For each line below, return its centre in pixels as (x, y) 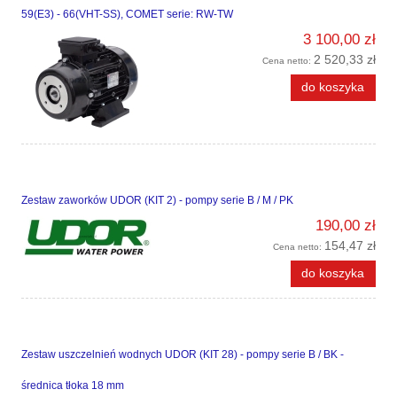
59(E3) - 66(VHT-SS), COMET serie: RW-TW (127, 15)
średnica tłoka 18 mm (73, 385)
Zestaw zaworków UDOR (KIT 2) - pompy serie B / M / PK (157, 201)
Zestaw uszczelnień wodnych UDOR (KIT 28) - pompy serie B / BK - (183, 354)
